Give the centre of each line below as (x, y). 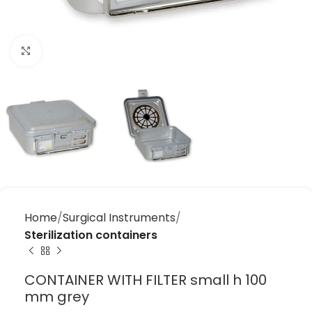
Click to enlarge (83, 51)
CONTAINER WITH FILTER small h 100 (146, 280)
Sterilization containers (91, 235)
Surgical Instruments (119, 218)
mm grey (57, 297)
